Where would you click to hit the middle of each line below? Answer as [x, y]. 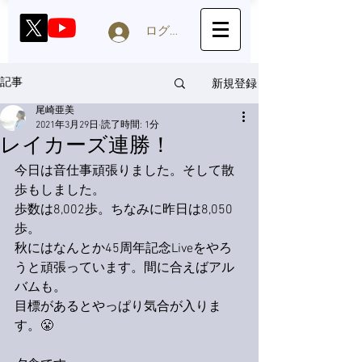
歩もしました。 [60, 191]
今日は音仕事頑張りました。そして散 [124, 171]
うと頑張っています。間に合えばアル [124, 268]
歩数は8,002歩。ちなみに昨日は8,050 [124, 210]
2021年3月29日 [67, 125]
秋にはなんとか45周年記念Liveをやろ [123, 249]
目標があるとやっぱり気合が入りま [118, 307]
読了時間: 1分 [130, 125]
